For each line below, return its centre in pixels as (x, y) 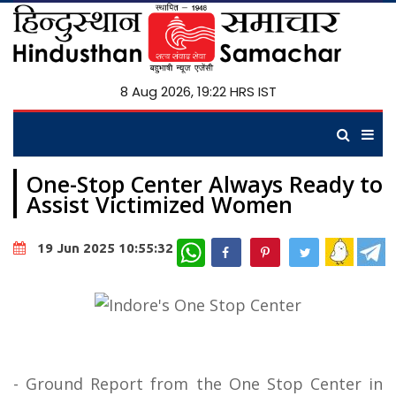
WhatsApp (234, 245)
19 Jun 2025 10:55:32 (105, 248)
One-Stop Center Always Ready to (205, 184)
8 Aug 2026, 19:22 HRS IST (198, 91)
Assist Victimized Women (160, 204)
